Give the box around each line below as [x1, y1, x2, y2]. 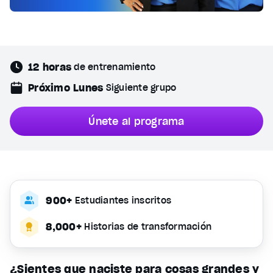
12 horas [28, 60, 71, 73]
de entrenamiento [74, 61, 156, 73]
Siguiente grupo [105, 82, 177, 93]
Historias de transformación [84, 221, 212, 232]
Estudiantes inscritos [74, 194, 172, 206]
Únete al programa [88, 115, 185, 127]
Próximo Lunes [28, 81, 104, 94]
